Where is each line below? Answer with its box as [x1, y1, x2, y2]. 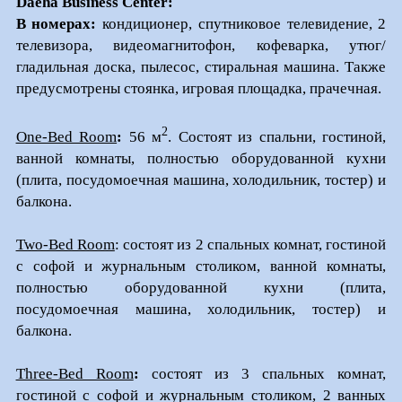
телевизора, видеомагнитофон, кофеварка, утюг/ [15, 37, 387, 55]
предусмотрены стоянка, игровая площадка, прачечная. [15, 80, 381, 98]
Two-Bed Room [15, 235, 115, 253]
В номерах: [15, 15, 103, 33]
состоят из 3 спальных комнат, [151, 364, 387, 382]
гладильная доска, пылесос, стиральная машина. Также [15, 58, 387, 76]
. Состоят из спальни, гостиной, [168, 127, 387, 145]
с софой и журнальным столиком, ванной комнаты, [15, 257, 387, 275]
